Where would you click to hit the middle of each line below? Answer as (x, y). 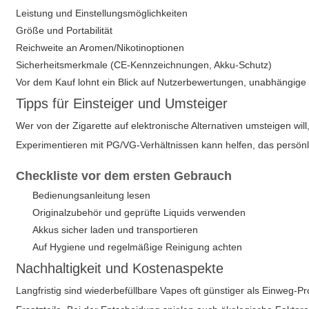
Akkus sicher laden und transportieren (116, 230)
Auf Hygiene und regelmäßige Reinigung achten (138, 247)
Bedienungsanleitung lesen (92, 195)
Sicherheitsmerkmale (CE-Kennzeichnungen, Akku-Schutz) (144, 65)
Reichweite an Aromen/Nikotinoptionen (100, 48)
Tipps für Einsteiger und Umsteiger (122, 103)
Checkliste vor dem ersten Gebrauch (124, 176)
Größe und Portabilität (64, 30)
